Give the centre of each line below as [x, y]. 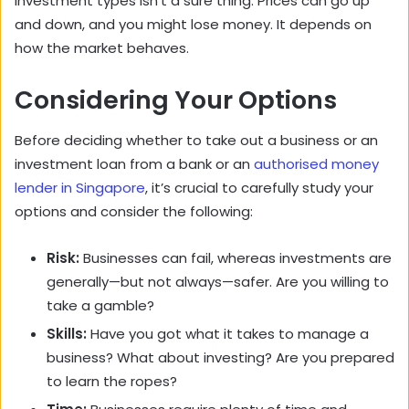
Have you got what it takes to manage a [228, 334]
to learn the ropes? [114, 382]
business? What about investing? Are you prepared [220, 358]
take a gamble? [102, 306]
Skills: [67, 334]
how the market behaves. [104, 47]
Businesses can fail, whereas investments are [237, 258]
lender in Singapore [80, 188]
